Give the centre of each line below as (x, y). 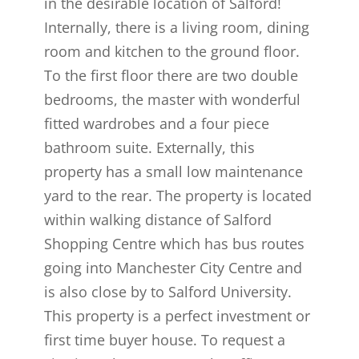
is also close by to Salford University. (167, 292)
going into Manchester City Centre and (173, 268)
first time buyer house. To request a (164, 340)
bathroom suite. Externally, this (149, 148)
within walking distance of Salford (157, 220)
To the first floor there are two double (171, 76)
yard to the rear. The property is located (177, 196)
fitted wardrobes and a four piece (156, 124)
